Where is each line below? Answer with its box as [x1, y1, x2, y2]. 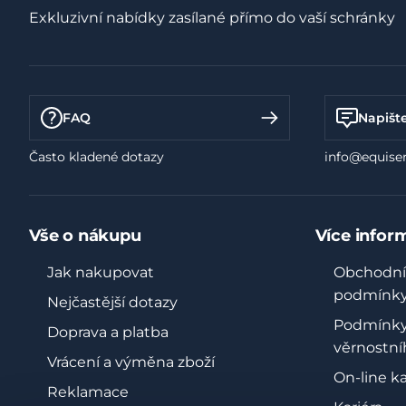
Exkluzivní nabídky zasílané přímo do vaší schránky [29, 8, 395, 26]
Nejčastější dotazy [47, 294, 178, 311]
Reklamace [47, 383, 129, 401]
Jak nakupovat [47, 264, 154, 281]
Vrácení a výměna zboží [47, 353, 215, 371]
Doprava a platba [47, 324, 169, 341]
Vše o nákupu [29, 226, 141, 246]
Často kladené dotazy [29, 149, 164, 165]
